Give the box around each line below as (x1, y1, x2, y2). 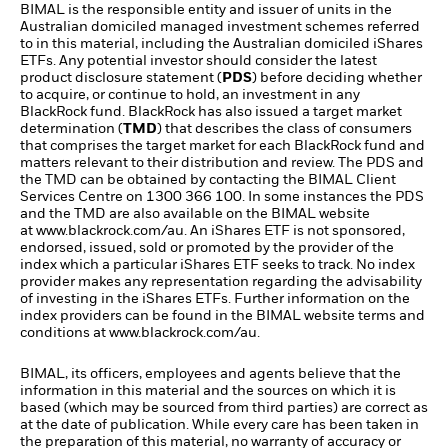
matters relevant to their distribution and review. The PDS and (20, 156, 424, 171)
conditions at (20, 326, 109, 341)
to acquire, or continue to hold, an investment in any (20, 88, 360, 103)
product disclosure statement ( (20, 71, 222, 86)
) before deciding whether (252, 71, 422, 86)
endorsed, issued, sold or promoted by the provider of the (20, 241, 394, 256)
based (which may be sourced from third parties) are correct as (20, 401, 428, 416)
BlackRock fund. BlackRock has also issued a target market (20, 105, 402, 120)
